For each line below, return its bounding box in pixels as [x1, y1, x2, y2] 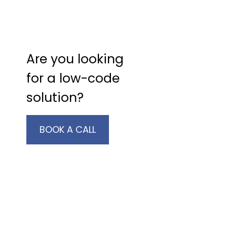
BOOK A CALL [39, 123, 96, 136]
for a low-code [26, 69, 120, 87]
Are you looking [26, 50, 124, 68]
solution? [26, 89, 84, 106]
